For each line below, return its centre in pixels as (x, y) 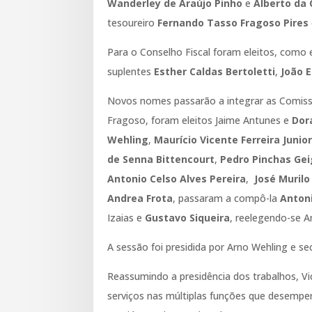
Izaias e (126, 217)
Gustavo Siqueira (188, 217)
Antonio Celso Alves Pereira (177, 178)
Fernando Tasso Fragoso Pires (233, 22)
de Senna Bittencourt (161, 159)
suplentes (131, 71)
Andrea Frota (140, 198)
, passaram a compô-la (227, 198)
